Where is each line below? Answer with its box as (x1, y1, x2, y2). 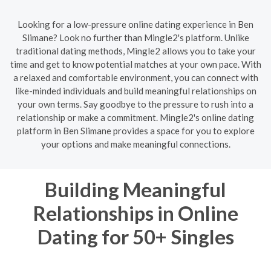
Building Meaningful (45, 177, 226, 201)
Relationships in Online (33, 200, 238, 225)
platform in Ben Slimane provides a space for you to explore (16, 125, 255, 136)
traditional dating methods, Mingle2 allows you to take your (15, 45, 256, 56)
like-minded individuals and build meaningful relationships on (15, 85, 256, 96)
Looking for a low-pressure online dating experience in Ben (18, 18, 253, 30)
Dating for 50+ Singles (37, 224, 234, 249)
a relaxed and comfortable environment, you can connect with (13, 71, 258, 83)
